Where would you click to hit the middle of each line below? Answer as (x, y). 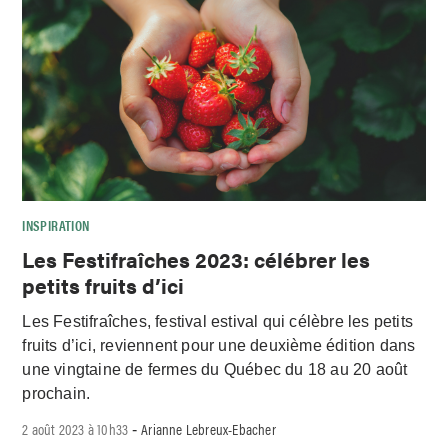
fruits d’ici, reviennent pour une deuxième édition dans (219, 346)
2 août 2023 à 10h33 (75, 429)
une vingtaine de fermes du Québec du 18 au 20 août (215, 370)
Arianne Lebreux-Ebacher (208, 429)
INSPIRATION (56, 224)
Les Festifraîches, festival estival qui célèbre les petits (218, 322)
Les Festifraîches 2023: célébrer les (196, 258)
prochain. (58, 394)
